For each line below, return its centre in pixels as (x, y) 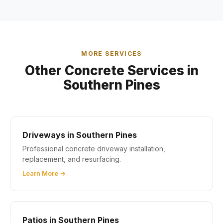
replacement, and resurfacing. (72, 159)
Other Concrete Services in (111, 71)
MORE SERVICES (111, 54)
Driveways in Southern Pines (80, 135)
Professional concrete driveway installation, (94, 149)
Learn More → (44, 173)
